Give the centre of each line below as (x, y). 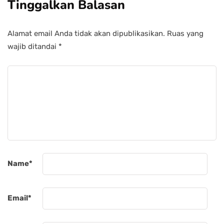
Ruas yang (185, 34)
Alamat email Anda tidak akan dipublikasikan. (86, 34)
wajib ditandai (33, 47)
